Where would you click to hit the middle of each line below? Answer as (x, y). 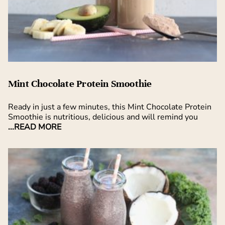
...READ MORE (35, 127)
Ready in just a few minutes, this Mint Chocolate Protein (110, 107)
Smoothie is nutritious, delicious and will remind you (103, 117)
